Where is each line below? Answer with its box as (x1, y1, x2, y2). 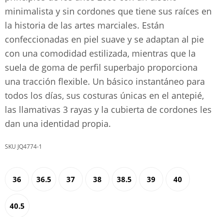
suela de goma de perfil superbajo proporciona (5, 62, 198, 73)
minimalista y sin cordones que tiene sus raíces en (5, 5, 212, 17)
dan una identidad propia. (5, 118, 111, 129)
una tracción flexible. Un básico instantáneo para (5, 76, 205, 87)
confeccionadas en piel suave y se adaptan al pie (5, 33, 204, 45)
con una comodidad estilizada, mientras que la (5, 47, 196, 59)
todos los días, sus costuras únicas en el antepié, (5, 90, 204, 101)
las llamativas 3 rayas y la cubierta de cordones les (5, 104, 212, 115)
